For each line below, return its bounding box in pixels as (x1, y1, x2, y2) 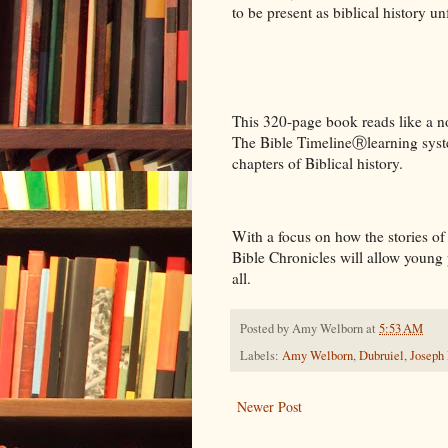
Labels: (240, 346, 282, 364)
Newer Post (237, 396, 302, 416)
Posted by (240, 319, 292, 337)
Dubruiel (359, 346, 404, 364)
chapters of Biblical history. (232, 152, 403, 173)
